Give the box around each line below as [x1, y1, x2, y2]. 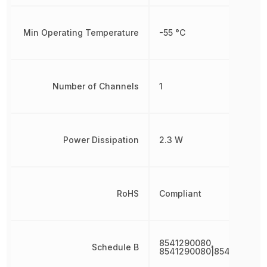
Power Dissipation [63, 135, 139, 145]
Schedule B [91, 242, 139, 252]
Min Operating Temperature [23, 27, 139, 38]
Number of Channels [52, 81, 139, 91]
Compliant [159, 188, 201, 198]
